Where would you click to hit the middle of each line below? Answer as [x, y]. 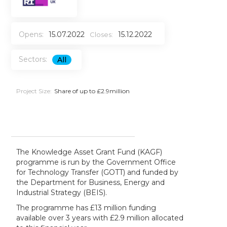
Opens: [31, 34]
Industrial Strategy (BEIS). [62, 192]
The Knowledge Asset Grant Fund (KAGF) [89, 152]
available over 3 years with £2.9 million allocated [100, 218]
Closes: [102, 34]
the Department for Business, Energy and [91, 182]
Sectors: [33, 59]
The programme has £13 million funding [86, 207]
